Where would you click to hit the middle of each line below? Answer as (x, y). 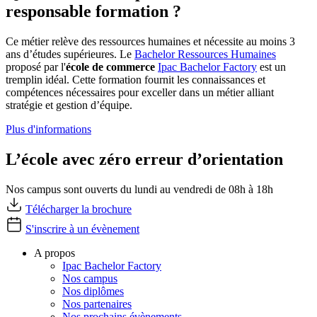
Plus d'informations (48, 129)
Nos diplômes (93, 292)
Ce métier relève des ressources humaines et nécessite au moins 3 (150, 42)
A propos (54, 253)
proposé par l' (36, 67)
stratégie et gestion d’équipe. (69, 105)
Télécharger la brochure (79, 209)
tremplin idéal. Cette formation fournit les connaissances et (136, 80)
